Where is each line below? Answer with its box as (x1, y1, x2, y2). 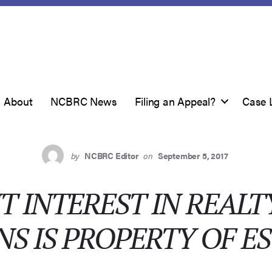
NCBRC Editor (84, 149, 139, 161)
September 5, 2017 (157, 149, 228, 161)
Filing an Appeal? (135, 93, 216, 109)
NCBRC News (50, 93, 117, 109)
